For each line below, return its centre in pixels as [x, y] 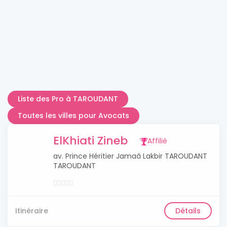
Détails [188, 211]
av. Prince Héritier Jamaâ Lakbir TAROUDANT [130, 156]
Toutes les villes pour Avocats [73, 116]
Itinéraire [32, 211]
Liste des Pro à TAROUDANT [68, 99]
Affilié [157, 141]
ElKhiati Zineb [90, 141]
